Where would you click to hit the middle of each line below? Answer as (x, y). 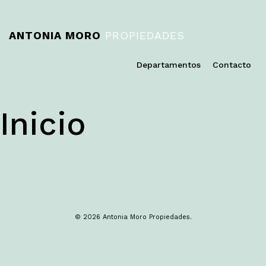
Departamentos (169, 65)
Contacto (232, 65)
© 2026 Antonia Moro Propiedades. (133, 217)
